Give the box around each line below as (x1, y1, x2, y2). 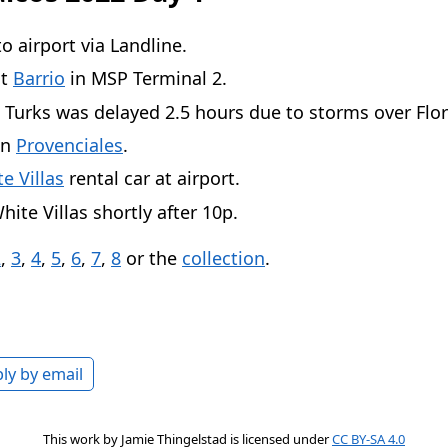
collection (182, 245, 265, 270)
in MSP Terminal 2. (65, 66, 227, 91)
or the (121, 245, 182, 270)
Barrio (13, 66, 65, 91)
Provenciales (16, 132, 123, 157)
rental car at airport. (64, 166, 240, 191)
